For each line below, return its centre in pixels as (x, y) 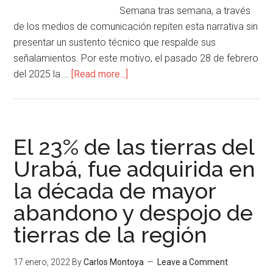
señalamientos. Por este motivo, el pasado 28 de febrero (136, 58)
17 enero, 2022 (42, 262)
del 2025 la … (43, 74)
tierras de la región (111, 235)
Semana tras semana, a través (185, 11)
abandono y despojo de (133, 213)
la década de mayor (115, 191)
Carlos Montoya (114, 262)
